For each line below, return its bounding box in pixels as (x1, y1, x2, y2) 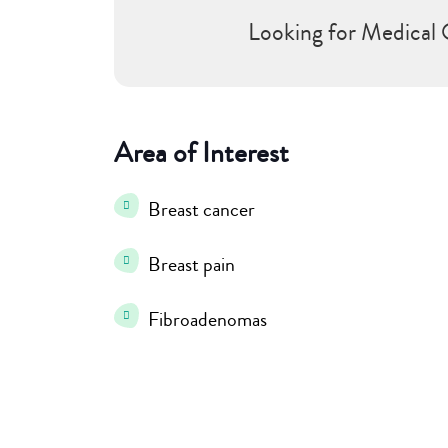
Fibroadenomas (148, 304, 267, 334)
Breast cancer (148, 194, 255, 224)
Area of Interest (114, 132, 289, 173)
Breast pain (148, 249, 235, 279)
